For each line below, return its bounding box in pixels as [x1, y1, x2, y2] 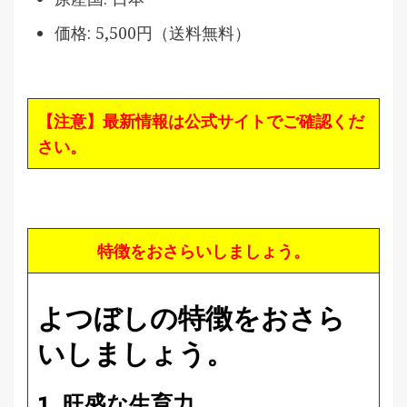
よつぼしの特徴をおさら [37, 298, 345, 338]
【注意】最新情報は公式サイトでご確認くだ [37, 109, 364, 132]
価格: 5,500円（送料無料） [55, 21, 251, 44]
